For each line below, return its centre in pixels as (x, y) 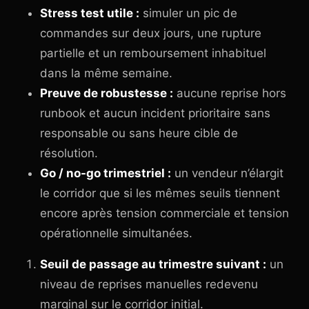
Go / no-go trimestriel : (106, 173)
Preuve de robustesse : (107, 93)
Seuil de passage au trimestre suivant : (153, 264)
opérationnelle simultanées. (116, 233)
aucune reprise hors (230, 93)
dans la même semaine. (106, 73)
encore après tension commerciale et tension (165, 213)
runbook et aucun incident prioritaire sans (155, 113)
